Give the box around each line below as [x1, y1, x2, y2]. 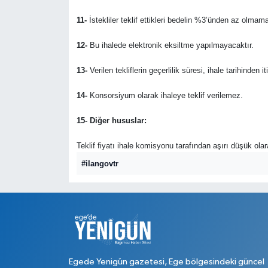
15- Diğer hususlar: [76, 116, 147, 126]
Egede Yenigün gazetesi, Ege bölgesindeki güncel [68, 257, 264, 267]
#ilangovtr [81, 159, 118, 168]
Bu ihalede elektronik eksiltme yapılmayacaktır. [89, 41, 254, 50]
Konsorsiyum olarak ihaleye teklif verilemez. [87, 91, 243, 100]
